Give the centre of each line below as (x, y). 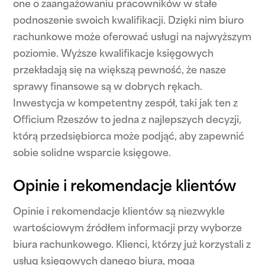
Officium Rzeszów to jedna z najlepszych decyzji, (127, 121)
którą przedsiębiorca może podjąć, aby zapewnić (129, 137)
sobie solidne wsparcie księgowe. (92, 154)
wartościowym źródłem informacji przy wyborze (128, 229)
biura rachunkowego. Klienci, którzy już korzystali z (132, 245)
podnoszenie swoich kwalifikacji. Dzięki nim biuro (129, 21)
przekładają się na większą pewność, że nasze (120, 71)
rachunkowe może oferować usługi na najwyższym (132, 38)
